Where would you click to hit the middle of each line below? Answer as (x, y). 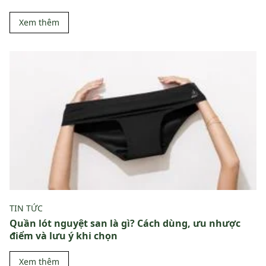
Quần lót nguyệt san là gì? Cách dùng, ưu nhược (125, 223)
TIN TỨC (26, 208)
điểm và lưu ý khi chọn (64, 236)
